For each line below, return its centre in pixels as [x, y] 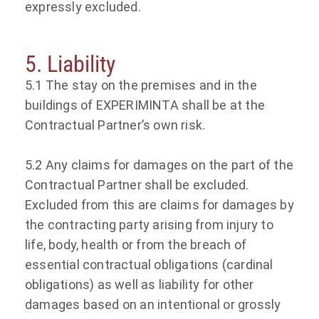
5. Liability [70, 64]
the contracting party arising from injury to [149, 224]
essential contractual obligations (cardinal [149, 264]
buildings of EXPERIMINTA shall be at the [145, 105]
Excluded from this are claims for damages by [159, 204]
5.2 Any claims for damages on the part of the [159, 164]
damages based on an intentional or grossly [153, 304]
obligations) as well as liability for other [140, 284]
